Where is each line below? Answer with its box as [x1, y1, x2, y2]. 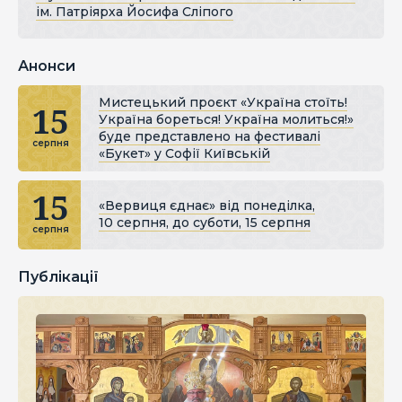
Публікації [18, 267, 99, 285]
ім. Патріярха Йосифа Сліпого [36, 3, 233, 20]
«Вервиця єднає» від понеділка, [99, 197, 315, 214]
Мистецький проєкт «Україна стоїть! [99, 93, 347, 110]
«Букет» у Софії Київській [99, 144, 270, 162]
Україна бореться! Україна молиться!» [99, 110, 354, 127]
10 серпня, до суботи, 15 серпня [99, 214, 310, 231]
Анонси [18, 57, 75, 74]
